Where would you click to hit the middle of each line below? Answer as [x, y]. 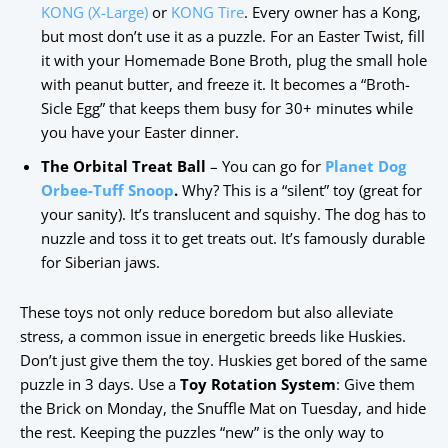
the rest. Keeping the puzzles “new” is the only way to [202, 432]
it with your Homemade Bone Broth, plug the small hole [234, 60]
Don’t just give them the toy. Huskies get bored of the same [223, 360]
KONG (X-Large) [94, 12]
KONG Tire [207, 12]
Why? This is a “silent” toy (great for [300, 190]
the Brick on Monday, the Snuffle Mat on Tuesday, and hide [223, 408]
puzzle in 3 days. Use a [100, 384]
